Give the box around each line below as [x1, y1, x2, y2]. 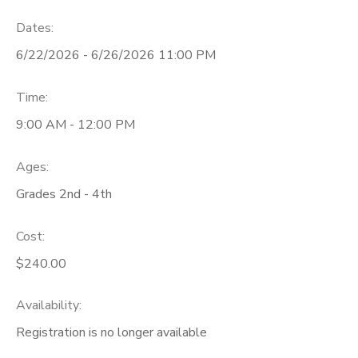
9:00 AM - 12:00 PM [16, 115, 135, 133]
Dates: [16, 19, 54, 38]
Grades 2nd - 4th [16, 185, 112, 203]
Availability [16, 296, 79, 315]
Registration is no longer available [16, 324, 207, 342]
